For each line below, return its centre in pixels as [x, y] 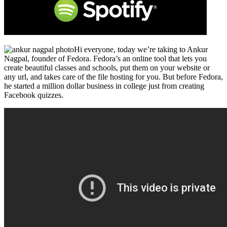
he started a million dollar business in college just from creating [104, 86]
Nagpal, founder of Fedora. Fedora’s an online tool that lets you [105, 58]
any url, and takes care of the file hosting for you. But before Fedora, [113, 77]
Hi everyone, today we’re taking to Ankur [141, 49]
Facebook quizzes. [34, 95]
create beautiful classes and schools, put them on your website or [107, 67]
